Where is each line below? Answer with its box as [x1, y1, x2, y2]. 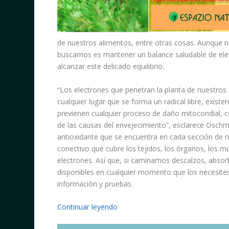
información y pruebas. [57, 178, 133, 189]
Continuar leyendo [57, 201, 118, 212]
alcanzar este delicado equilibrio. [57, 61, 164, 72]
